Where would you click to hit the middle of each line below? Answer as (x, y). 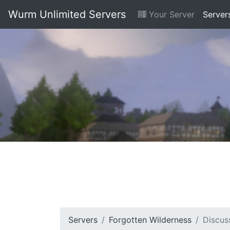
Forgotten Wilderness (150, 220)
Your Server (170, 14)
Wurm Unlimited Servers (67, 14)
